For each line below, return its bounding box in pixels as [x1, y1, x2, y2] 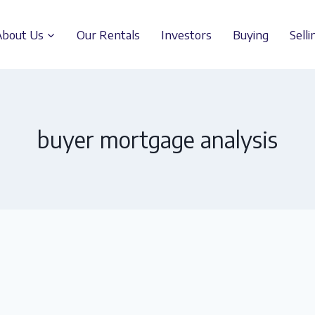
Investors [160, 26, 212, 42]
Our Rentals [76, 26, 140, 42]
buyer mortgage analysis [37, 125, 278, 153]
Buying [233, 26, 269, 42]
